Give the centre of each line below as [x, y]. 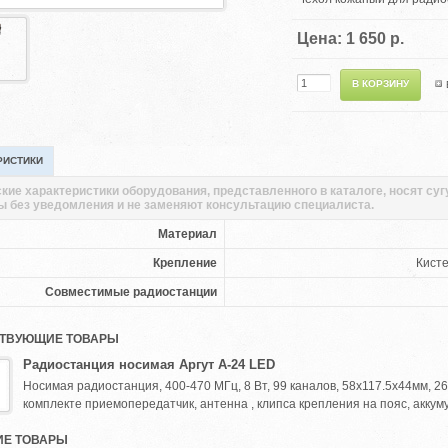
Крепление [185, 263]
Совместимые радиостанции [131, 292]
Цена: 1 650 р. [350, 38]
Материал [187, 234]
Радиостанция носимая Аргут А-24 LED [149, 364]
